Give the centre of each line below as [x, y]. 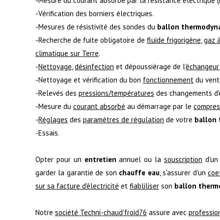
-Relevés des [57, 93]
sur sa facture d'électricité [77, 186]
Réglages [53, 119]
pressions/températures [116, 93]
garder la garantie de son [77, 172]
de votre [179, 119]
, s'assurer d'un [184, 172]
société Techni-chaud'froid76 [101, 212]
